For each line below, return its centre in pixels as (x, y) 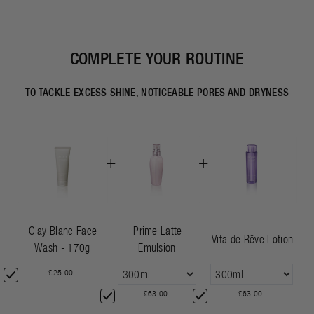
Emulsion (157, 247)
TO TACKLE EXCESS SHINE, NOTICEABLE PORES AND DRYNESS (157, 92)
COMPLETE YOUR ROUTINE (157, 58)
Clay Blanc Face (63, 231)
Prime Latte (158, 231)
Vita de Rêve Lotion (253, 239)
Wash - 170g (62, 247)
